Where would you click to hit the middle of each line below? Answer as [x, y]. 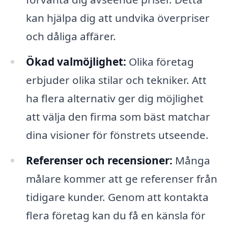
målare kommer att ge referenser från [121, 178]
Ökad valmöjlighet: [76, 61]
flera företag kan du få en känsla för [116, 215]
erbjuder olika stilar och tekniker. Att [116, 80]
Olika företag [160, 61]
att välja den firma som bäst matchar [118, 116]
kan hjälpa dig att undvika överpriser [118, 18]
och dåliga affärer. [71, 36]
